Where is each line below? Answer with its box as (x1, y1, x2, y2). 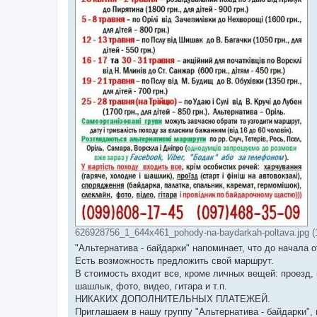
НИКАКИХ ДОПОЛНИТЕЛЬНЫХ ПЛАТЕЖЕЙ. (75, 293, 270, 304)
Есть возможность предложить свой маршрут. (75, 255, 274, 266)
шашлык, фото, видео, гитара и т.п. (75, 280, 227, 292)
